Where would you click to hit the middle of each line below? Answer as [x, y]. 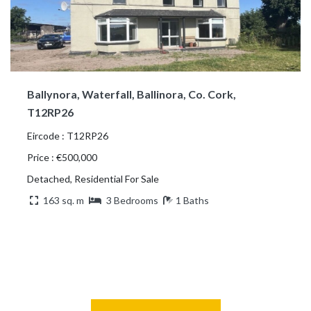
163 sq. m [64, 200]
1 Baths [192, 200]
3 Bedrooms [132, 200]
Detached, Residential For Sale [93, 178]
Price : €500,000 [62, 157]
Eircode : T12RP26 [68, 135]
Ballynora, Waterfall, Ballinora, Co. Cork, [132, 94]
